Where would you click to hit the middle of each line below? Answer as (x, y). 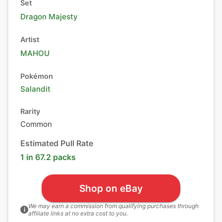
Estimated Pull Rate (57, 143)
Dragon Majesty (49, 17)
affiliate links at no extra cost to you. (78, 213)
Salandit (35, 89)
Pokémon (37, 76)
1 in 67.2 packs (48, 157)
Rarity (30, 111)
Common (36, 124)
